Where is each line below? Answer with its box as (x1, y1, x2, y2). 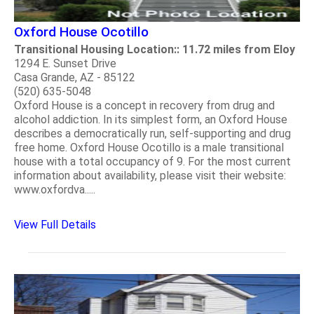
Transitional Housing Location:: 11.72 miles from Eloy (14, 42, 295, 56)
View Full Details (14, 217, 96, 231)
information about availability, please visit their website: (14, 168, 286, 182)
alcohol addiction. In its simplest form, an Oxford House (14, 112, 287, 126)
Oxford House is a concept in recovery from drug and (14, 98, 275, 112)
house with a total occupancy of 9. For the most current (14, 154, 291, 168)
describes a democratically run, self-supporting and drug (14, 126, 291, 140)
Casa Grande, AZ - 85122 (14, 70, 135, 84)
